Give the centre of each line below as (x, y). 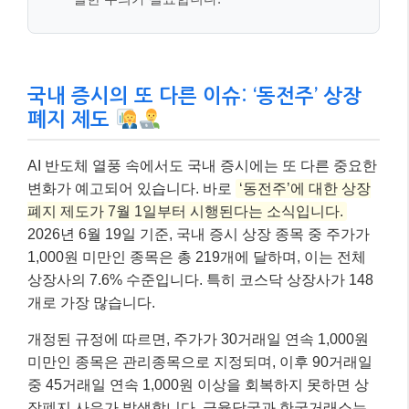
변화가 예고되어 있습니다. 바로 (131, 188)
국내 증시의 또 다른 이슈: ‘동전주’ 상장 (194, 95)
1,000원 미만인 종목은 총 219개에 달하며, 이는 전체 (197, 257)
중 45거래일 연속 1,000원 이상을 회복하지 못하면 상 (198, 384)
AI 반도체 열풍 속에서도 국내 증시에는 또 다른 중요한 (202, 165)
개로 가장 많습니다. (91, 302)
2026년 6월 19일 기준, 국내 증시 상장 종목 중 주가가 (199, 234)
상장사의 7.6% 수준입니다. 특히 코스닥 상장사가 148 (200, 279)
